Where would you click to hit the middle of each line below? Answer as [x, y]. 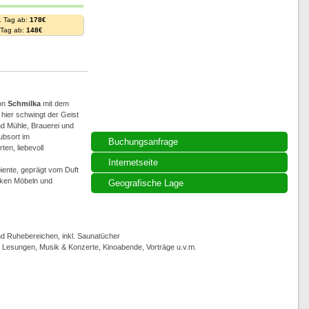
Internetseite [133, 162]
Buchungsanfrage [143, 142]
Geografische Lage [146, 183]
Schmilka [24, 103]
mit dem [54, 103]
